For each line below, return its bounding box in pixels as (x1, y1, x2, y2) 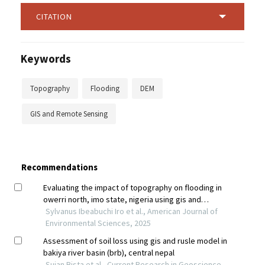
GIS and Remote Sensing (30, 108, 108, 119)
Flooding (91, 83, 119, 93)
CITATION (36, 11, 72, 22)
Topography (30, 83, 70, 93)
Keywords (21, 51, 71, 66)
